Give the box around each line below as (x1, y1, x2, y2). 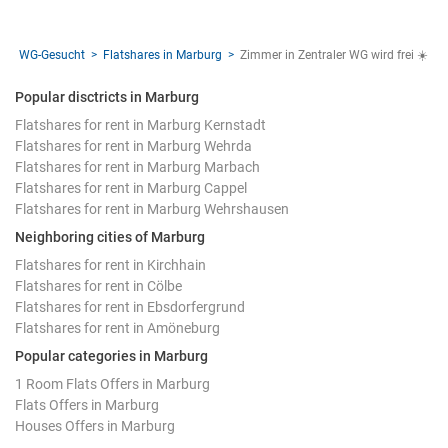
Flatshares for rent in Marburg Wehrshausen (15, 200, 289, 217)
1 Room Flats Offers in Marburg (15, 375, 210, 392)
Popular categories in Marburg (15, 347, 208, 364)
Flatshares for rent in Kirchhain (15, 256, 206, 273)
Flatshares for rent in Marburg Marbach (15, 158, 260, 175)
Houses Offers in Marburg (15, 417, 175, 434)
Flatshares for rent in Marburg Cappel (15, 179, 247, 196)
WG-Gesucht (19, 47, 85, 62)
